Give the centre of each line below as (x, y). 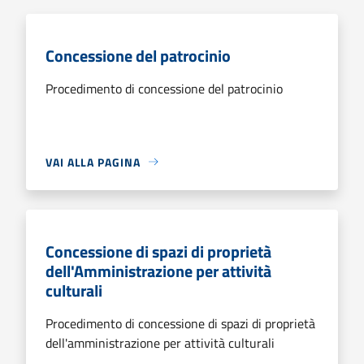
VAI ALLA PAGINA (93, 162)
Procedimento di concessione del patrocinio (164, 88)
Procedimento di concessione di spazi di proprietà (180, 323)
